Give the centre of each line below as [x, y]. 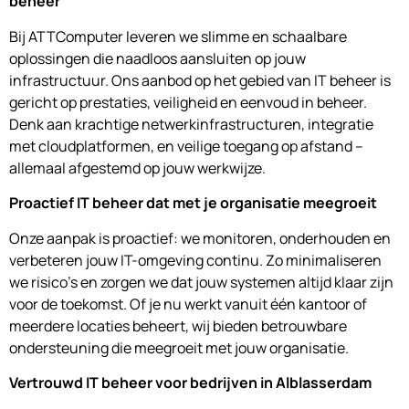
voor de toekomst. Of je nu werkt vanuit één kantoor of [188, 304]
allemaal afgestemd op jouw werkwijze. [137, 168]
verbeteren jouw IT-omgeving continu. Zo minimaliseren [195, 260]
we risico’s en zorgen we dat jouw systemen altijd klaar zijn [201, 282]
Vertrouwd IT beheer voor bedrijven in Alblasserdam [190, 382]
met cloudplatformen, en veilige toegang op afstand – [186, 146]
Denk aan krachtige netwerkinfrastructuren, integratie [191, 124]
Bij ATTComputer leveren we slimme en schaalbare [178, 36]
